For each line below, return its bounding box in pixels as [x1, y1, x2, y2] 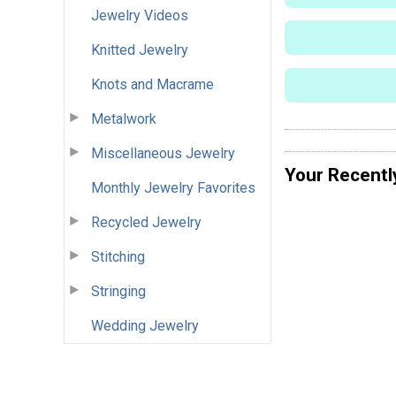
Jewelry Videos [91, 6, 188, 24]
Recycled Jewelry [91, 213, 202, 231]
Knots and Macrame [91, 75, 214, 93]
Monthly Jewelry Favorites [91, 179, 255, 196]
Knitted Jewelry [91, 41, 188, 58]
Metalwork [91, 110, 156, 127]
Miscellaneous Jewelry [91, 144, 235, 162]
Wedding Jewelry [91, 316, 199, 334]
